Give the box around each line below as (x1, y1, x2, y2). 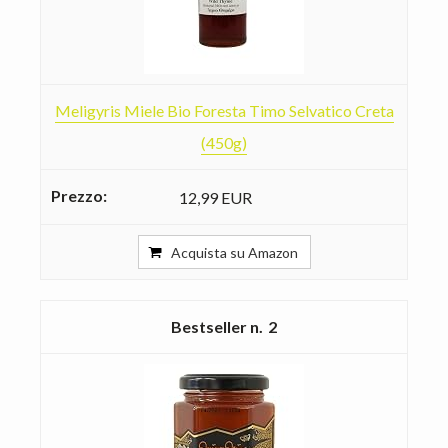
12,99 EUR (179, 187, 252, 207)
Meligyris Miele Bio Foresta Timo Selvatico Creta (54, 101, 394, 120)
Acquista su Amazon (170, 243, 298, 261)
